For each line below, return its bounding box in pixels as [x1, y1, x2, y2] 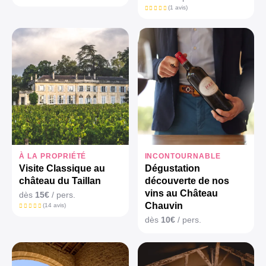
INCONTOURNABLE [144, 151, 221, 160]
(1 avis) [168, 4, 188, 11]
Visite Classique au [19, 163, 105, 173]
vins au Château [144, 188, 218, 198]
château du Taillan [19, 175, 101, 186]
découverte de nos [144, 175, 229, 186]
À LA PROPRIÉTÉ [19, 151, 87, 160]
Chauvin [144, 200, 183, 211]
